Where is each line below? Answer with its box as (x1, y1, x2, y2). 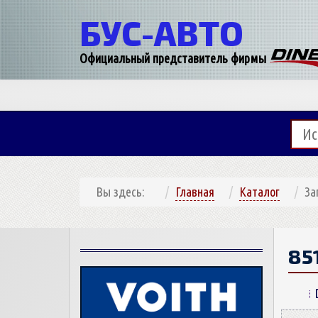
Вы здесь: (96, 185, 150, 199)
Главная (175, 185, 214, 199)
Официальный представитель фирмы (79, 50, 269, 65)
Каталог (239, 185, 280, 199)
